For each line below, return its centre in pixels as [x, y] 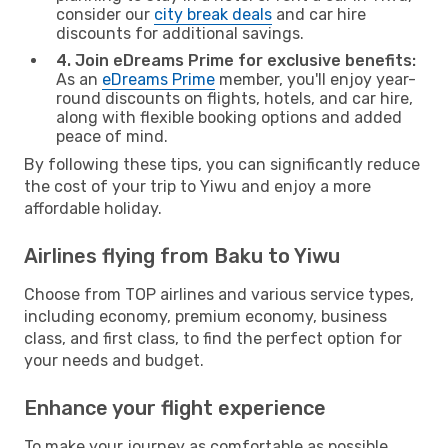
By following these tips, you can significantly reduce [222, 164]
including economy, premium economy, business [205, 316]
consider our [105, 14]
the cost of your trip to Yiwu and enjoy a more [197, 186]
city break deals [213, 14]
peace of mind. [112, 136]
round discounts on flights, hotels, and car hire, [234, 98]
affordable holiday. [93, 208]
